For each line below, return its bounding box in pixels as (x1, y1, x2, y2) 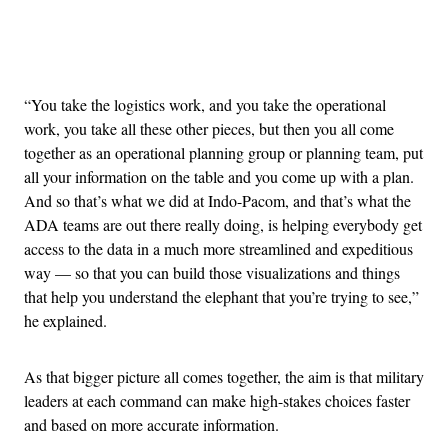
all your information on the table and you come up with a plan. (24, 165, 414, 187)
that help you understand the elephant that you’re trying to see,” (24, 285, 419, 307)
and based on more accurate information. (24, 413, 279, 435)
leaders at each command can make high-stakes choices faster (24, 389, 410, 411)
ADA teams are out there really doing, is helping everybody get (24, 213, 422, 235)
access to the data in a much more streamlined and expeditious (24, 237, 413, 259)
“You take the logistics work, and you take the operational (24, 93, 386, 115)
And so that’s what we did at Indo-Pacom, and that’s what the (24, 189, 411, 211)
